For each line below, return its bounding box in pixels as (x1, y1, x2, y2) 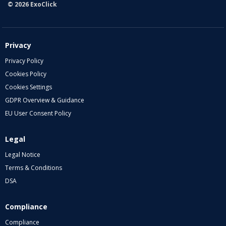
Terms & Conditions (5, 163, 62, 172)
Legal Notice (5, 150, 40, 159)
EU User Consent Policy (5, 108, 71, 118)
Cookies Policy (5, 69, 46, 78)
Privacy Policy (5, 56, 43, 65)
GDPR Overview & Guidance (5, 95, 84, 104)
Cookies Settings (5, 82, 52, 91)
